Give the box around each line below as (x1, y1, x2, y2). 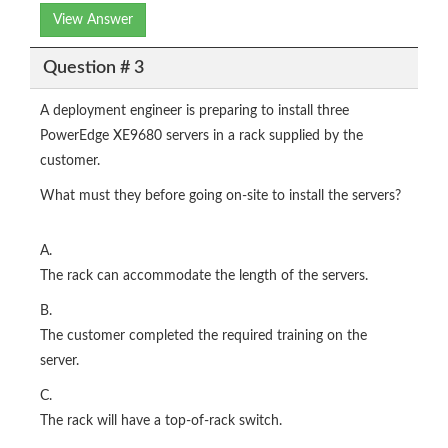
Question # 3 (42, 58, 144, 77)
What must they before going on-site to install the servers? (40, 189, 401, 204)
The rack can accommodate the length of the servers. (40, 269, 368, 284)
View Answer (53, 13, 133, 28)
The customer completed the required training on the (40, 329, 367, 344)
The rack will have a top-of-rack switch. (40, 414, 282, 429)
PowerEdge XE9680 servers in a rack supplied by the (40, 129, 363, 144)
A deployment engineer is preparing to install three (40, 104, 349, 119)
